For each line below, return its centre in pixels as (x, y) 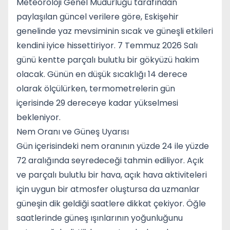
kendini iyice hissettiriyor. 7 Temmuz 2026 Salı (107, 45)
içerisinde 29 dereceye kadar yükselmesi (97, 103)
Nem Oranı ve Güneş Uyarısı (73, 132)
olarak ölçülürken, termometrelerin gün (96, 89)
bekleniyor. (39, 117)
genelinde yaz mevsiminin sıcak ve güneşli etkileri (115, 31)
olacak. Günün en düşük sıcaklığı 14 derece (102, 74)
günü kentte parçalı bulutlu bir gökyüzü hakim (108, 60)
